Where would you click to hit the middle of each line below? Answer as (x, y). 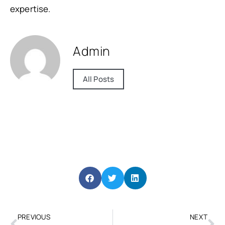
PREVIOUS (34, 217)
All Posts (98, 79)
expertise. (30, 9)
